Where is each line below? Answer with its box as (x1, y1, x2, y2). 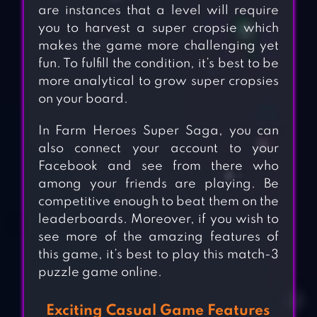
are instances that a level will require (38, 4, 279, 18)
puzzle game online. (38, 266, 162, 279)
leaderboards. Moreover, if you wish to (38, 213, 279, 226)
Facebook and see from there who (38, 160, 279, 173)
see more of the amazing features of (38, 231, 279, 244)
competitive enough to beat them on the (38, 195, 279, 209)
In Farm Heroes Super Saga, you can (38, 125, 279, 138)
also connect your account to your (38, 142, 279, 156)
